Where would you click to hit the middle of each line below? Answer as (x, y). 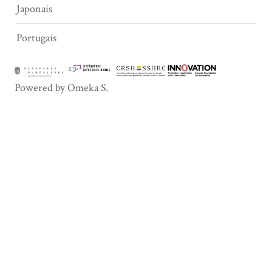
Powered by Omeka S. (62, 88)
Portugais (36, 38)
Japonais (34, 9)
